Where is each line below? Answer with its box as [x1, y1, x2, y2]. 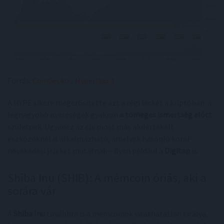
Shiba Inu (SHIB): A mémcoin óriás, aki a [7, 170, 206, 186]
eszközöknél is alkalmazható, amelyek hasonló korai [7, 133, 189, 144]
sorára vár [7, 183, 56, 199]
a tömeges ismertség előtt [119, 109, 212, 120]
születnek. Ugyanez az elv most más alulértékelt [7, 121, 174, 132]
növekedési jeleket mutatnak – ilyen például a [7, 145, 164, 156]
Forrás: [7, 75, 32, 86]
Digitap [164, 145, 190, 156]
